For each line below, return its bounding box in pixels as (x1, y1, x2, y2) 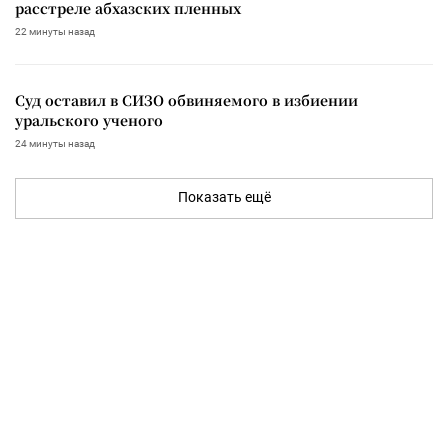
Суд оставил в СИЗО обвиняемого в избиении (15, 89, 358, 110)
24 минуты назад (15, 137, 95, 149)
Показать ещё (177, 188, 271, 205)
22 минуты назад (15, 25, 95, 37)
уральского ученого (15, 109, 163, 130)
